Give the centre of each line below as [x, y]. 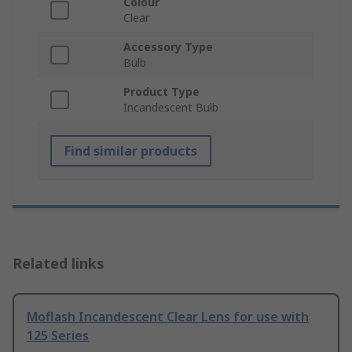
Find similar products [131, 151]
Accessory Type [168, 47]
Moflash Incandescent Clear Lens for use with [168, 317]
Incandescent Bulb [171, 108]
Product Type [161, 92]
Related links [59, 264]
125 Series [58, 336]
